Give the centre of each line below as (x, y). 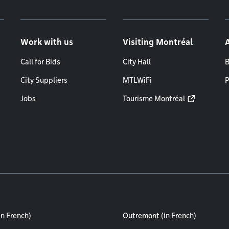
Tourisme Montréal (154, 99)
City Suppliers (44, 80)
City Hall (137, 62)
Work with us (47, 42)
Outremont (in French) (159, 216)
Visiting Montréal (158, 42)
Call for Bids (40, 62)
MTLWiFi (137, 80)
